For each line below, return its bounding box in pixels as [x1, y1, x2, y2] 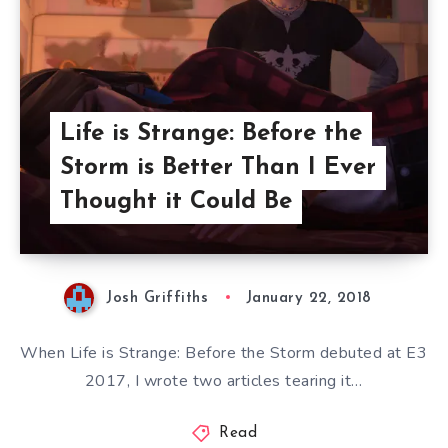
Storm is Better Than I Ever [60, 155, 376, 180]
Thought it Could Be [60, 189, 292, 214]
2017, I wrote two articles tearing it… [84, 369, 363, 392]
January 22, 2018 [245, 290, 372, 306]
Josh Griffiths [106, 290, 209, 306]
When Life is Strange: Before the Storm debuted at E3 [20, 341, 428, 364]
